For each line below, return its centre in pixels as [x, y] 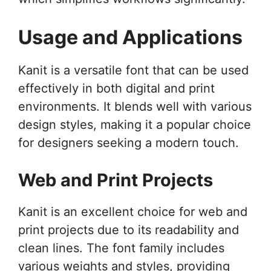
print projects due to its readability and [129, 230]
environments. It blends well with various [135, 106]
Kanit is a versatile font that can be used [133, 70]
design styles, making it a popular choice [135, 124]
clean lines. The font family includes [121, 248]
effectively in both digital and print [116, 88]
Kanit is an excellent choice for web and [133, 211]
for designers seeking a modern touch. [129, 142]
